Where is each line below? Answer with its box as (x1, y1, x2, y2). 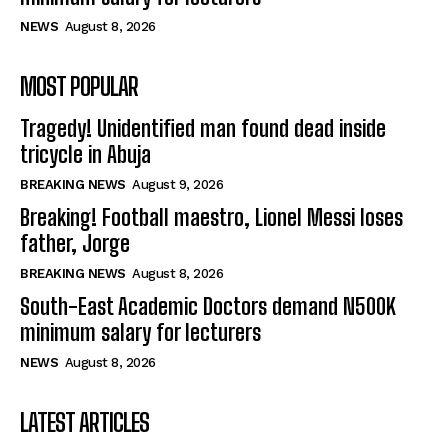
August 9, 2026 (132, 176, 223, 192)
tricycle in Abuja (20, 140, 151, 168)
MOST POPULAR (20, 71, 138, 101)
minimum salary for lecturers (20, 318, 261, 346)
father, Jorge (20, 229, 135, 257)
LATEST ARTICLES (20, 407, 149, 437)
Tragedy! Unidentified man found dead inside (20, 114, 386, 142)
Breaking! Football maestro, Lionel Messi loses (20, 203, 403, 231)
